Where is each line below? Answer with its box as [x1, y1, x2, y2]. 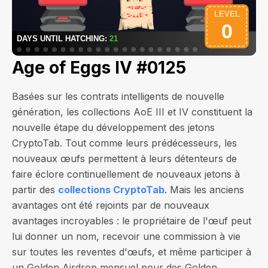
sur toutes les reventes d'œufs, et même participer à [12, 246, 251, 258]
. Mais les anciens [165, 184, 244, 196]
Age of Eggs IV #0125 [12, 57, 186, 78]
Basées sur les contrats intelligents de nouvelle [12, 90, 224, 102]
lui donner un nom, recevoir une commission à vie [12, 230, 240, 242]
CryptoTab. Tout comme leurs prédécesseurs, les [12, 137, 237, 149]
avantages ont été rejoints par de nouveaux [12, 199, 209, 211]
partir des [12, 184, 58, 196]
